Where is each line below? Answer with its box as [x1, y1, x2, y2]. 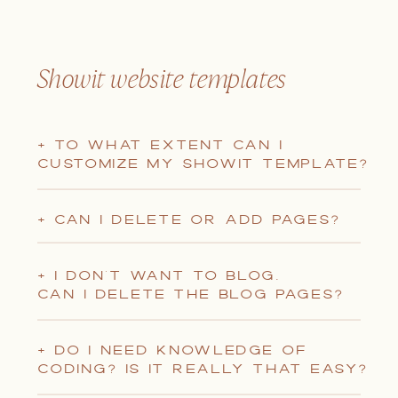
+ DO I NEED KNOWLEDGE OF [37, 340, 307, 361]
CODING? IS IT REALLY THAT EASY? [37, 359, 369, 379]
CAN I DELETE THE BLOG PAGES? [37, 284, 345, 305]
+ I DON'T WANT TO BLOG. [37, 266, 281, 286]
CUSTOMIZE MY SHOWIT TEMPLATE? [37, 154, 370, 174]
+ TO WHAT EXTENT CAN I [37, 135, 283, 155]
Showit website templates [36, 60, 287, 95]
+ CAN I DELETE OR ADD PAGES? [37, 210, 341, 230]
